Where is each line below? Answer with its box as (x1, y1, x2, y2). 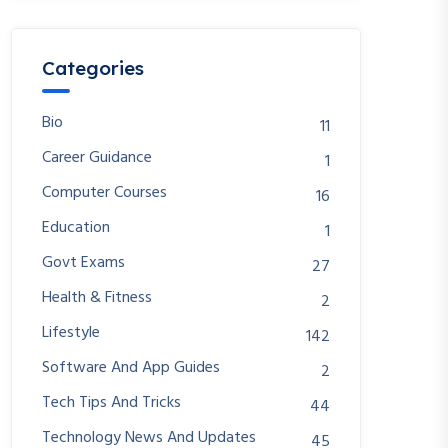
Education (42, 215, 110, 241)
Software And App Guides (42, 355, 220, 381)
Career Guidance (42, 145, 152, 171)
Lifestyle (42, 320, 100, 346)
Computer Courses (42, 180, 167, 206)
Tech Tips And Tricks (42, 390, 181, 416)
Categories (42, 56, 144, 80)
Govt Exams (42, 250, 125, 276)
